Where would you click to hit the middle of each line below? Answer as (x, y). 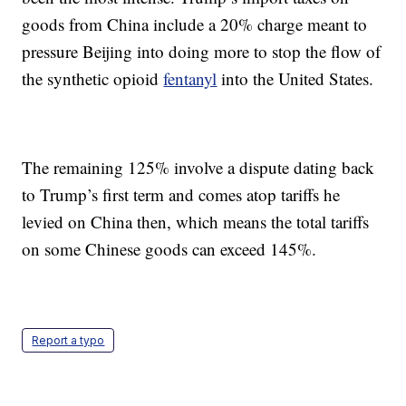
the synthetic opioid (93, 79)
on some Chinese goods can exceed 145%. (169, 249)
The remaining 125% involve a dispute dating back (198, 168)
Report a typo (68, 341)
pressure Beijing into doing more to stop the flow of (202, 52)
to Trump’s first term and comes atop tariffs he (181, 195)
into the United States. (295, 79)
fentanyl (190, 79)
